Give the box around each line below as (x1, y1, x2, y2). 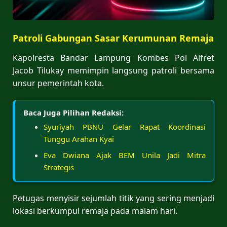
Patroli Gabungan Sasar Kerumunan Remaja (13, 31, 214, 44)
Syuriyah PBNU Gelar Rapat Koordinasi (44, 121, 206, 132)
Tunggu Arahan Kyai (44, 133, 114, 144)
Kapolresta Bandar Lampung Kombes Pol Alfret (13, 52, 214, 63)
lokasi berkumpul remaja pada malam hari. (13, 205, 177, 216)
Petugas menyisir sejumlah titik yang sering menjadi (13, 192, 214, 204)
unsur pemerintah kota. (13, 77, 104, 89)
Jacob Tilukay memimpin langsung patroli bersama (13, 64, 214, 76)
